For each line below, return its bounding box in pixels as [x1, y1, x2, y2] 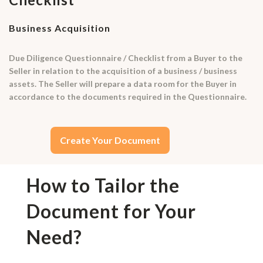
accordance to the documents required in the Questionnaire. [9, 92, 247, 102]
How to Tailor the [26, 173, 180, 197]
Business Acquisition [9, 22, 110, 34]
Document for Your [26, 199, 196, 222]
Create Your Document [60, 134, 161, 146]
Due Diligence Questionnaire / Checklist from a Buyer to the [9, 53, 242, 63]
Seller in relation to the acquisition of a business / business [9, 66, 237, 76]
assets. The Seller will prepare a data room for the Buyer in [9, 79, 237, 89]
